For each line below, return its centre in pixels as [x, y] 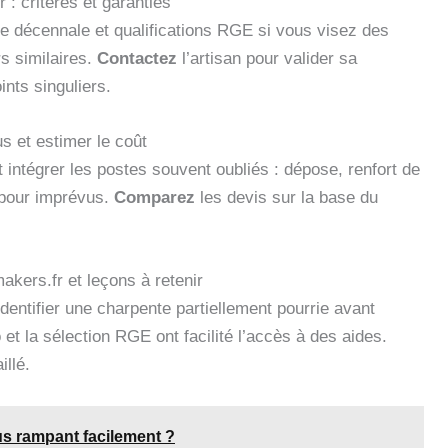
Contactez [137, 58]
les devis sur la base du [286, 197]
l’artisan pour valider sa [267, 58]
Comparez [154, 197]
